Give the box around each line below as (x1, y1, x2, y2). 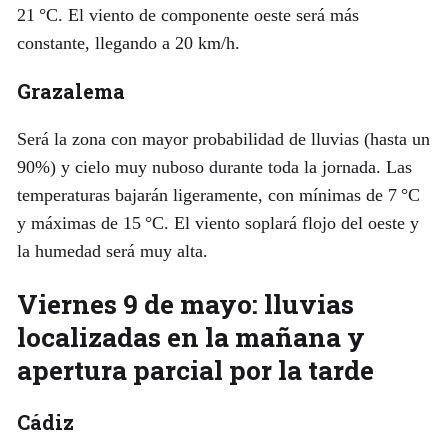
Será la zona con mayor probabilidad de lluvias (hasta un (16, 128, 430, 149)
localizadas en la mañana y (16, 318, 365, 354)
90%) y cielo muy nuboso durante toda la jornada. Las (16, 156, 412, 177)
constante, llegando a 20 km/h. (16, 32, 240, 53)
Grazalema (16, 77, 125, 104)
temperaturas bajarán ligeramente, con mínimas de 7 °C (16, 184, 420, 205)
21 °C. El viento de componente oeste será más (16, 4, 359, 25)
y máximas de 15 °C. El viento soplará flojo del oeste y (16, 212, 419, 233)
